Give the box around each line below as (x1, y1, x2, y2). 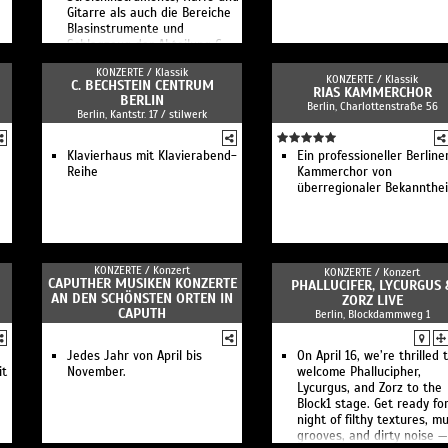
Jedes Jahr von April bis (67, 348, 202, 364)
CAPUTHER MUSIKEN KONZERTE (47, 275, 237, 292)
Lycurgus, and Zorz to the (297, 380, 442, 396)
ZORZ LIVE (341, 292, 403, 309)
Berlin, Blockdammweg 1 (314, 307, 430, 321)
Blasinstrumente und (67, 21, 184, 37)
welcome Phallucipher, (297, 364, 421, 380)
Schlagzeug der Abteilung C (67, 37, 222, 53)
